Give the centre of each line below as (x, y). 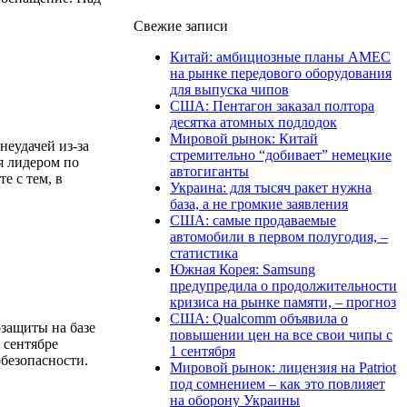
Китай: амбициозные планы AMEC (280, 56)
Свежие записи (181, 25)
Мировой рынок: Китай (244, 138)
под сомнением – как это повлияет (278, 383)
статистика (204, 253)
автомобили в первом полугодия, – (279, 236)
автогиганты (209, 171)
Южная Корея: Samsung (243, 269)
